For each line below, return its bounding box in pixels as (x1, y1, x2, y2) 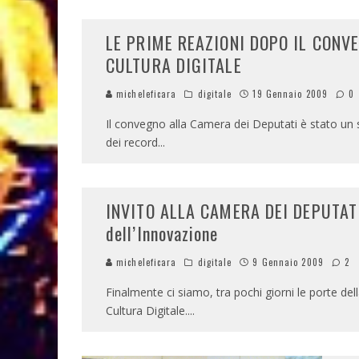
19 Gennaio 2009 (252, 87, 328, 100)
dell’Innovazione (106, 220, 219, 246)
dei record (106, 135, 158, 150)
